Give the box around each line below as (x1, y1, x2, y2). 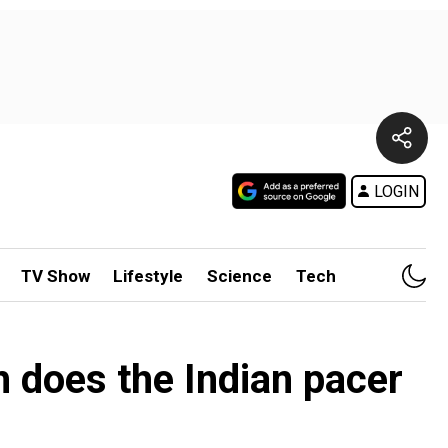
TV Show (20, 266, 90, 286)
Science (207, 266, 273, 286)
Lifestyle (113, 266, 184, 286)
